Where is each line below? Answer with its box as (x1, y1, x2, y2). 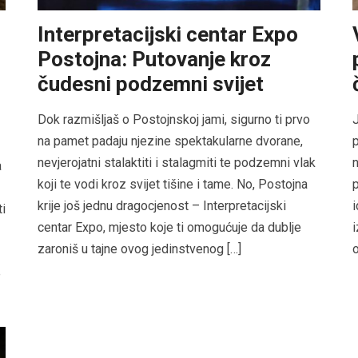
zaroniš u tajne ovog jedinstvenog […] (38, 241, 242, 257)
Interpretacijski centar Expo (38, 22, 299, 47)
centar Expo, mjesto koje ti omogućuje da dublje (38, 220, 302, 236)
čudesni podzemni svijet (38, 72, 265, 97)
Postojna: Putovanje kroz (38, 47, 272, 72)
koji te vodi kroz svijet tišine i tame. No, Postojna (38, 177, 308, 193)
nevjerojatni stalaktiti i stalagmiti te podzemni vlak (38, 155, 316, 171)
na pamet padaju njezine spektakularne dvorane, (38, 133, 304, 149)
